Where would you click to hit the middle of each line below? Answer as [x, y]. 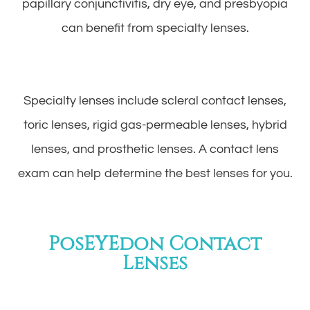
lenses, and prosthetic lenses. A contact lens [155, 149]
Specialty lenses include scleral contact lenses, [155, 100]
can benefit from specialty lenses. [155, 28]
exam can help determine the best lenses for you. [155, 173]
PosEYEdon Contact [155, 243]
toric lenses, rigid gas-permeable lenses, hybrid [155, 125]
